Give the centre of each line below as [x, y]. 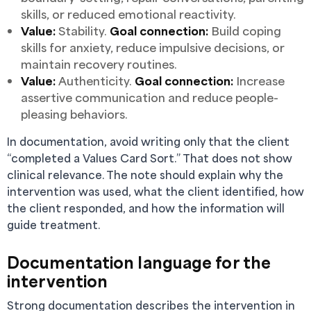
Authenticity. [95, 81]
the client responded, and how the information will [146, 208]
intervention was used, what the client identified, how [155, 191]
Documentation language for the [139, 262]
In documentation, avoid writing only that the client [148, 141]
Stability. [83, 31]
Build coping [245, 31]
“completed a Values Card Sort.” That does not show [150, 158]
